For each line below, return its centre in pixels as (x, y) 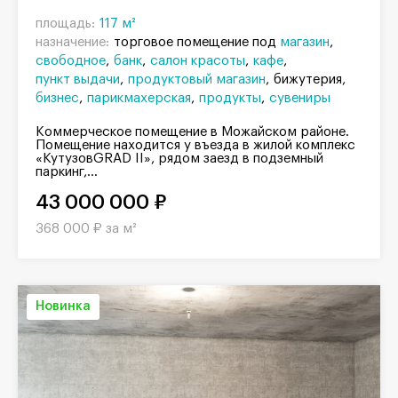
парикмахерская (139, 99)
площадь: (65, 24)
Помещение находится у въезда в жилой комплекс (195, 146)
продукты (230, 99)
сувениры (300, 99)
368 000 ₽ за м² (86, 229)
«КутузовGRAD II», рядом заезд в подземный (179, 159)
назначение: (72, 43)
